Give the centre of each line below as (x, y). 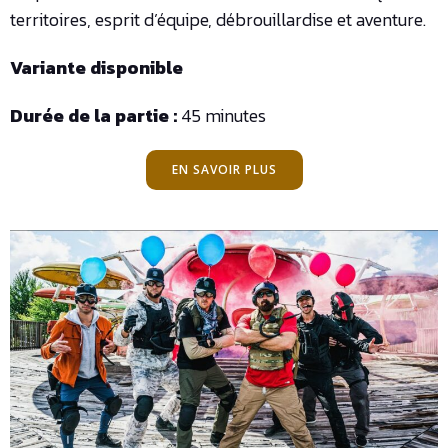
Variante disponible (96, 68)
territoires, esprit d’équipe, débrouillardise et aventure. (218, 20)
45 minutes (223, 116)
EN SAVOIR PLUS (224, 170)
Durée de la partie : (95, 116)
